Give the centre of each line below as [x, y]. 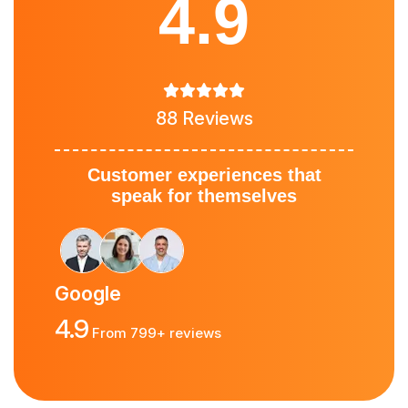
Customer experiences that [204, 175]
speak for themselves [204, 196]
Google [88, 294]
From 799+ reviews [155, 333]
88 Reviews [204, 119]
